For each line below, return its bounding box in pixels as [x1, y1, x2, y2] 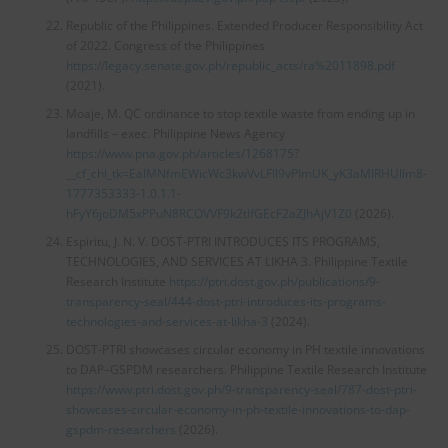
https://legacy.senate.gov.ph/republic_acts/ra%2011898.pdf [65, 56, 395, 74]
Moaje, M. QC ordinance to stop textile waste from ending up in [65, 104, 415, 122]
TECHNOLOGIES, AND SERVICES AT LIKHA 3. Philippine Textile [65, 252, 408, 270]
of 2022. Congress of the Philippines [65, 36, 265, 54]
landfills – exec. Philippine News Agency [65, 124, 285, 142]
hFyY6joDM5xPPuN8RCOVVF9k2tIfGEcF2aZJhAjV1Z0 [65, 204, 355, 222]
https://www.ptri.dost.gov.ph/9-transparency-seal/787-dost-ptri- [65, 380, 417, 398]
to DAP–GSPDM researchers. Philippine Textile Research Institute [65, 360, 427, 378]
